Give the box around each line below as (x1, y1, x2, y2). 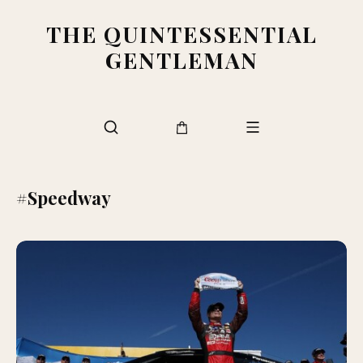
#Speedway (16, 186, 111, 210)
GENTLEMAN (105, 45, 258, 75)
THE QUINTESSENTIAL (45, 19, 318, 49)
